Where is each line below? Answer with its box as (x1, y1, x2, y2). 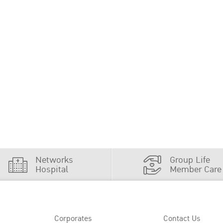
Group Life (170, 153, 211, 167)
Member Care (170, 162, 222, 176)
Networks (35, 153, 73, 167)
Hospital (35, 162, 68, 176)
